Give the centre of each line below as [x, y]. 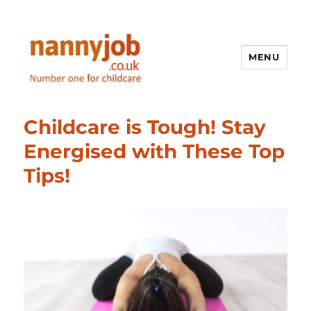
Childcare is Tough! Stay [145, 127]
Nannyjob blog [86, 105]
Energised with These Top [154, 151]
